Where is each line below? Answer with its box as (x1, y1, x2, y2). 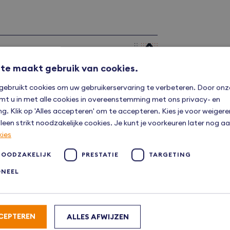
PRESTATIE (82, 150, 119, 159)
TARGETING (149, 150, 191, 159)
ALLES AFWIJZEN (66, 212, 129, 221)
